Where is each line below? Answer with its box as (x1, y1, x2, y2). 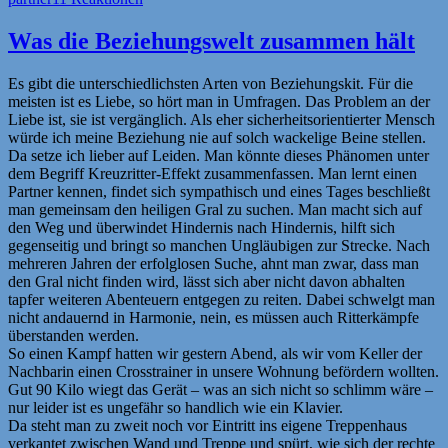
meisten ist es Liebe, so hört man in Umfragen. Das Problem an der (8, 93, 430, 111)
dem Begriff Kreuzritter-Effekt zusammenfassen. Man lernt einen (8, 165, 417, 183)
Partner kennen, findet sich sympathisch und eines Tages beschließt (8, 183, 430, 201)
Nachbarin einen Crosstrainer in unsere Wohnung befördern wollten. (8, 363, 439, 381)
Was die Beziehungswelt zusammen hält (8, 28, 415, 55)
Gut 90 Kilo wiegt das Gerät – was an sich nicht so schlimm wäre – (8, 381, 433, 399)
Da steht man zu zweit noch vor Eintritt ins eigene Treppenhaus (8, 417, 407, 435)
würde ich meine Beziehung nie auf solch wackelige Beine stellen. (8, 129, 426, 147)
